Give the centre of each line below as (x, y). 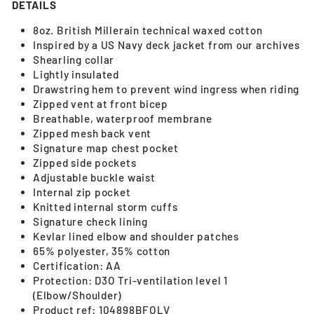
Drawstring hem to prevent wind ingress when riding (166, 89)
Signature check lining (90, 221)
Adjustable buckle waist (94, 177)
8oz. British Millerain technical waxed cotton (148, 30)
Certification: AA (77, 265)
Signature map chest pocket (106, 148)
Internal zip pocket (82, 192)
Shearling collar (74, 59)
